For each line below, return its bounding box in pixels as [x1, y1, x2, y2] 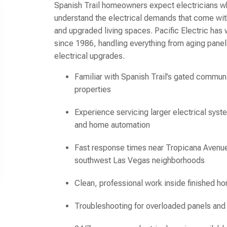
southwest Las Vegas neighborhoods [74, 155, 205, 165]
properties [74, 84, 111, 94]
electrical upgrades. [54, 51, 125, 61]
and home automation [74, 120, 150, 130]
